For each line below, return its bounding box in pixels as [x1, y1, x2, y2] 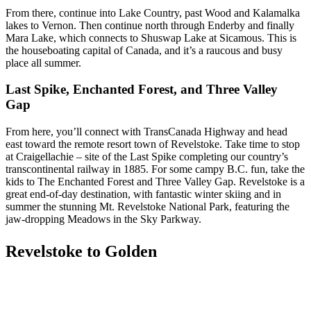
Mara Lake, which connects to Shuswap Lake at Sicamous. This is [6, 31, 296, 44]
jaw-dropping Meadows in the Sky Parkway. [6, 213, 204, 226]
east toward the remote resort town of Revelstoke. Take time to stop [6, 138, 300, 151]
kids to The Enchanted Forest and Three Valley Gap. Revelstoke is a [6, 176, 305, 188]
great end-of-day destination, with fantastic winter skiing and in [6, 188, 281, 201]
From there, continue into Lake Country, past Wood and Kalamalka [6, 6, 300, 19]
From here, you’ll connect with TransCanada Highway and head [6, 126, 287, 138]
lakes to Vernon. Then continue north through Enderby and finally [6, 19, 294, 31]
